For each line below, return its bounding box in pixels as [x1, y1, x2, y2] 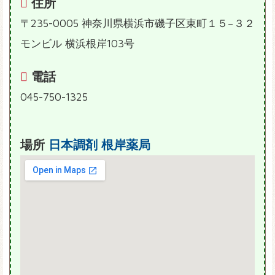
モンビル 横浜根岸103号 [20, 37, 134, 50]
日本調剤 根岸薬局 [48, 137, 150, 152]
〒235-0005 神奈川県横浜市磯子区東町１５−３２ [20, 17, 255, 30]
